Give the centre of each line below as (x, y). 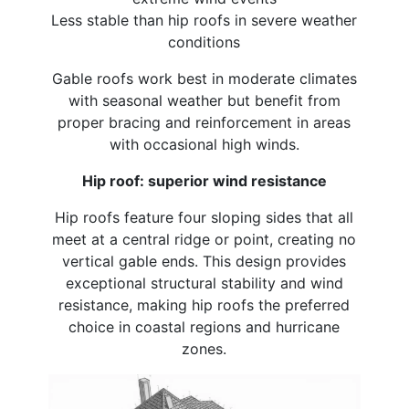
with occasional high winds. (204, 145)
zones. (204, 349)
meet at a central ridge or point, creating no (204, 240)
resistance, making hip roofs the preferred (204, 305)
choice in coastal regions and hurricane (204, 327)
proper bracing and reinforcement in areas (204, 123)
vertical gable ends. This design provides (204, 262)
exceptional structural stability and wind (204, 283)
